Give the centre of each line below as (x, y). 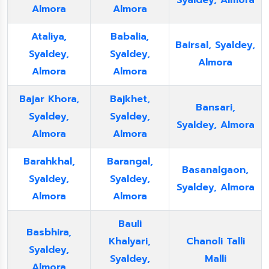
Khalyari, (130, 241)
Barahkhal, (49, 162)
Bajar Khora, (49, 99)
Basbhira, (49, 232)
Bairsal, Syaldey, (215, 45)
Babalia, (130, 37)
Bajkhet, (130, 99)
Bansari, (215, 107)
